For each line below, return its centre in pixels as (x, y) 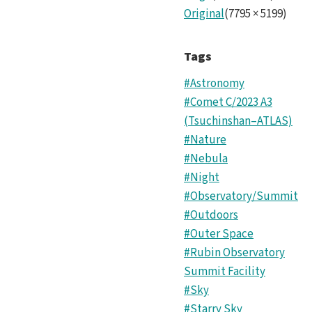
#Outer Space (219, 234)
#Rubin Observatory (234, 253)
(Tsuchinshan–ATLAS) (238, 122)
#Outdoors (211, 216)
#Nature (205, 140)
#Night (202, 178)
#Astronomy (214, 84)
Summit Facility (225, 272)
